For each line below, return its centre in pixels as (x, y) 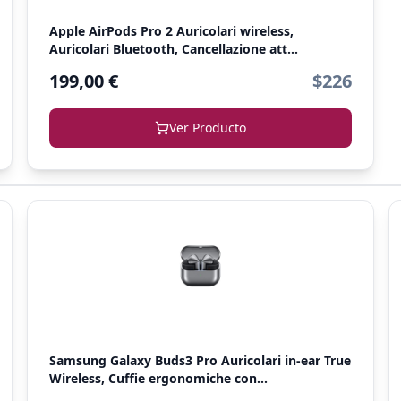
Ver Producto (207, 128)
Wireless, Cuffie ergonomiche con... (158, 378)
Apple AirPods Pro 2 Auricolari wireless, (171, 31)
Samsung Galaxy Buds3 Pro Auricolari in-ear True (200, 360)
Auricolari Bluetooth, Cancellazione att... (173, 49)
